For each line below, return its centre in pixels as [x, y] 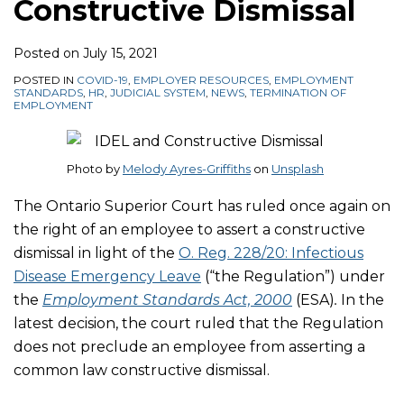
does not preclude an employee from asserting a [189, 347]
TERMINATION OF [298, 92]
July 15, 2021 [120, 53]
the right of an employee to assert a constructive [189, 230]
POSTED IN [45, 80]
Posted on [48, 53]
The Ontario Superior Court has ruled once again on [202, 206]
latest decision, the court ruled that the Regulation [198, 323]
